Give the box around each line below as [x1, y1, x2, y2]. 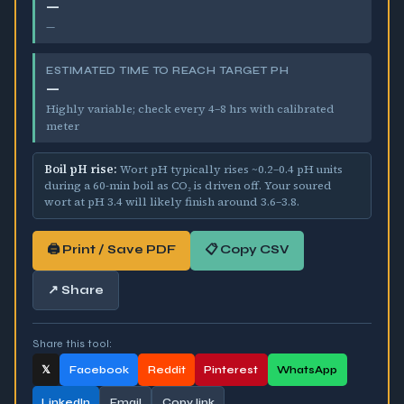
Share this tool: [32, 336, 112, 351]
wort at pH [43, 194, 107, 210]
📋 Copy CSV [204, 241, 289, 257]
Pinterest [204, 363, 259, 376]
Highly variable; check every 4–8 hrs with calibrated [46, 100, 335, 116]
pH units [293, 161, 343, 178]
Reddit [147, 363, 186, 376]
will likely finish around [122, 194, 261, 210]
